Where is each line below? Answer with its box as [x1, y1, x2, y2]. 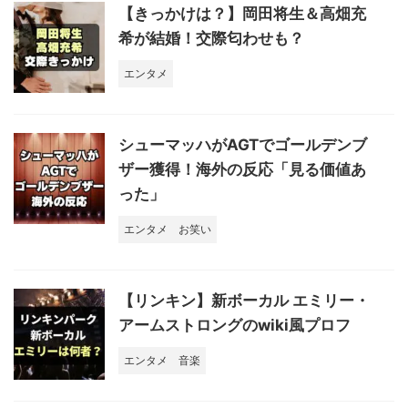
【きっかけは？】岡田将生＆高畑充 [118, 5, 366, 24]
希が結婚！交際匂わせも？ [118, 29, 304, 48]
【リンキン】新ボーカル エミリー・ [118, 291, 370, 311]
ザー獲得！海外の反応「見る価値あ [118, 160, 366, 179]
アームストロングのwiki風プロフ [118, 316, 351, 335]
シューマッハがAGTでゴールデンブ [118, 136, 367, 155]
